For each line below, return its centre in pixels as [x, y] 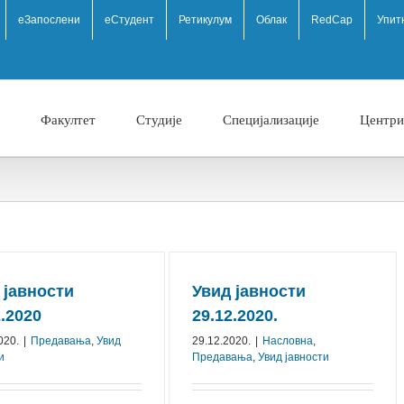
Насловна [288, 341]
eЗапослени [49, 19]
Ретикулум [205, 19]
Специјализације [271, 119]
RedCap [332, 19]
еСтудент [129, 19]
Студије [159, 119]
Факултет [68, 119]
